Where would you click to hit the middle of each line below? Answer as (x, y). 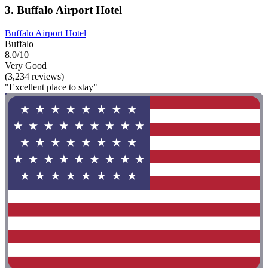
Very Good (26, 65)
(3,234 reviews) (34, 76)
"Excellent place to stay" (51, 87)
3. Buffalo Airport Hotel (63, 10)
